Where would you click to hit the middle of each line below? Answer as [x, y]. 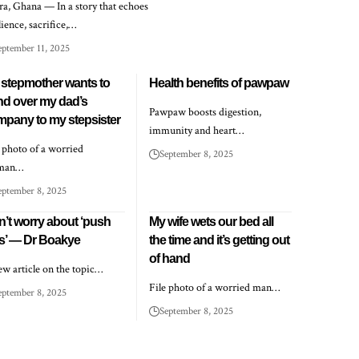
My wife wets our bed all [212, 222]
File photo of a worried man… [215, 288]
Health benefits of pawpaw [219, 83]
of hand [170, 259]
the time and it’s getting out [220, 240]
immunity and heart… [197, 131]
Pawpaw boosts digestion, [206, 113]
